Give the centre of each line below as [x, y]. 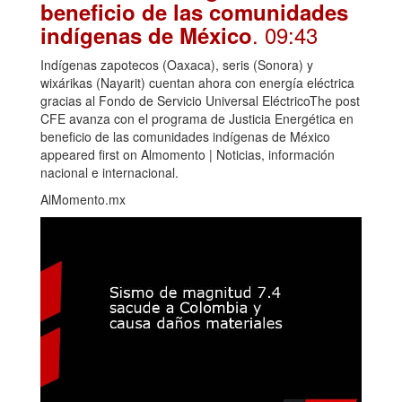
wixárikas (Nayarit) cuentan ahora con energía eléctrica [197, 82]
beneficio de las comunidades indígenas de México [185, 136]
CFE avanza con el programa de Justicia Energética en [197, 118]
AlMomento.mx [83, 199]
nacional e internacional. [109, 172]
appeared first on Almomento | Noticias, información [188, 154]
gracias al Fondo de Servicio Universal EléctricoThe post [200, 100]
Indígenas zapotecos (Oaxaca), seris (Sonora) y [177, 64]
